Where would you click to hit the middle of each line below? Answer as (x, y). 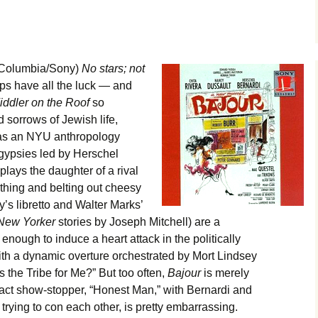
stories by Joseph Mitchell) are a (138, 222)
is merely (225, 273)
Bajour (184, 273)
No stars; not (113, 68)
